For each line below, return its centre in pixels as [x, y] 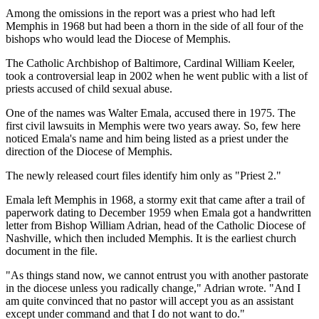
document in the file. [52, 251]
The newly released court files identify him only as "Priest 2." [143, 176]
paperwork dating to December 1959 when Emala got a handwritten [158, 213]
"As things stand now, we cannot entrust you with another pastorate [157, 276]
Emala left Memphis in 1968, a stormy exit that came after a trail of [155, 200]
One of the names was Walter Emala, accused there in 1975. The [151, 113]
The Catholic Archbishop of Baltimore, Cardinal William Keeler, [150, 63]
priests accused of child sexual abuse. [89, 89]
